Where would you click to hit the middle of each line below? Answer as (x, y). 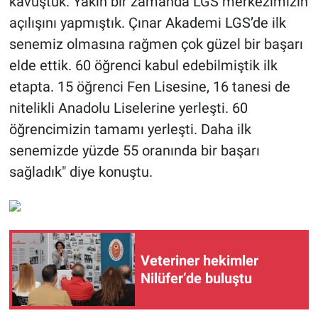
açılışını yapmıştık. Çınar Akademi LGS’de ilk (147, 22)
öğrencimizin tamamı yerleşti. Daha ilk (130, 129)
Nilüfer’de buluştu (196, 278)
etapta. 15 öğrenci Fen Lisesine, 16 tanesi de (149, 86)
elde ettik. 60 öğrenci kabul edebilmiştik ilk (143, 65)
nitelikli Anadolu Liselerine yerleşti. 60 (128, 108)
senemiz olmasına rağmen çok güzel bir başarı (156, 44)
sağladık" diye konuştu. (81, 171)
